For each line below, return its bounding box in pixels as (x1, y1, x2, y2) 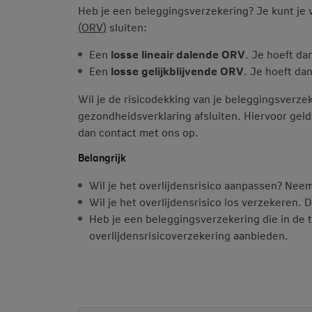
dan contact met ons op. (78, 125, 198, 139)
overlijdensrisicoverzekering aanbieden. (89, 228, 288, 242)
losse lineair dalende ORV (111, 47, 245, 61)
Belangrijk (78, 150, 126, 164)
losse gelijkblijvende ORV (111, 63, 244, 78)
